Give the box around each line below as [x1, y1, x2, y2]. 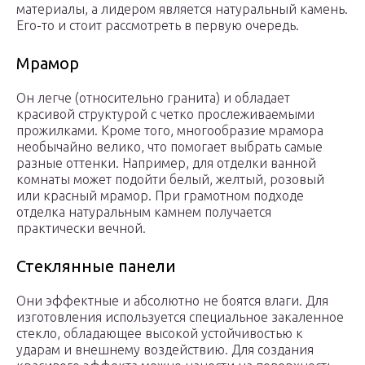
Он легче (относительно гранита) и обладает [16, 90, 290, 106]
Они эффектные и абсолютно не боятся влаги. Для [16, 293, 328, 309]
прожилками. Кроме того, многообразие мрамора [16, 123, 323, 139]
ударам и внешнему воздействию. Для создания [16, 342, 314, 358]
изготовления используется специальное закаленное [16, 310, 344, 325]
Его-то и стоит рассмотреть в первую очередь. [16, 18, 299, 33]
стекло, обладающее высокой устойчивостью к [16, 326, 303, 341]
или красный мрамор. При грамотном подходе [16, 188, 304, 204]
